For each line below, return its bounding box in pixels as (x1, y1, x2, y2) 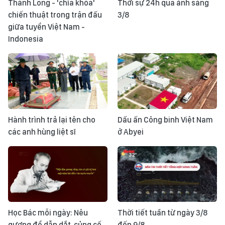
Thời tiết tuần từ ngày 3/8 (118, 208, 207, 218)
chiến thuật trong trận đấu (8, 10, 102, 20)
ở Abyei (118, 127, 144, 137)
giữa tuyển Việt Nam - (8, 22, 85, 32)
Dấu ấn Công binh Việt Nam (118, 115, 213, 125)
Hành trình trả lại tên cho (8, 115, 95, 125)
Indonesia (8, 34, 43, 44)
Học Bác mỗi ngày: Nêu (8, 208, 88, 218)
